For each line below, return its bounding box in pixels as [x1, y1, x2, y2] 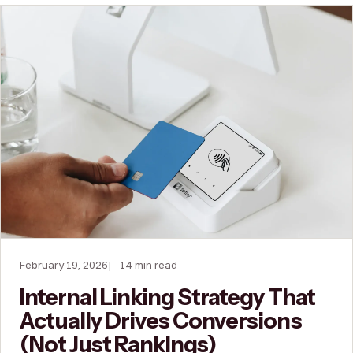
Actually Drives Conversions [20, 307, 302, 334]
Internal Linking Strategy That [20, 283, 315, 310]
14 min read [120, 258, 177, 271]
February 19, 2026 [20, 258, 108, 271]
